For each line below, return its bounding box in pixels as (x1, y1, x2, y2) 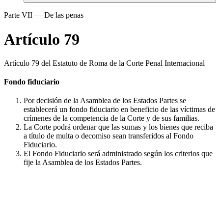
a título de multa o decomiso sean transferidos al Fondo (24, 132, 193, 140)
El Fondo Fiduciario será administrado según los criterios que (24, 149, 213, 158)
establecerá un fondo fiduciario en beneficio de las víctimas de (24, 105, 215, 114)
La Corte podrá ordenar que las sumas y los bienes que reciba (24, 123, 213, 132)
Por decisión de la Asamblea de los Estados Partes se (24, 96, 186, 105)
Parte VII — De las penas (4, 11, 83, 20)
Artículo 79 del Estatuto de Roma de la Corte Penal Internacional (4, 59, 205, 68)
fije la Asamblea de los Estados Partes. (24, 158, 142, 167)
